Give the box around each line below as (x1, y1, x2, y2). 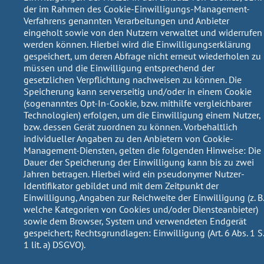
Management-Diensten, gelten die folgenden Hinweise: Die (24, 144, 261, 156)
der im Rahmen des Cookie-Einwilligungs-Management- (24, 2, 250, 15)
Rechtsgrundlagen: (75, 226, 151, 239)
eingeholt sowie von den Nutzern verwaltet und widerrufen (24, 26, 262, 38)
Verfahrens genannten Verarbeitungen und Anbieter (24, 14, 229, 27)
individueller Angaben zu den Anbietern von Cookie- (24, 132, 233, 144)
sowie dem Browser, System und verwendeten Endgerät (24, 214, 246, 227)
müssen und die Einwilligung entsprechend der (24, 61, 214, 74)
